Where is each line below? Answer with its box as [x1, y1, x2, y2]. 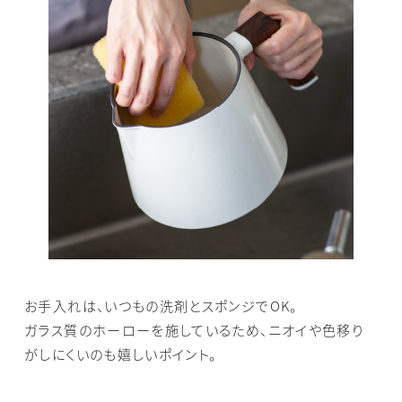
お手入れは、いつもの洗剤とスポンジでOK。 [24, 295, 298, 316]
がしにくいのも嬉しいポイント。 [24, 344, 217, 364]
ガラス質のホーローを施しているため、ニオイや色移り [24, 319, 364, 340]
